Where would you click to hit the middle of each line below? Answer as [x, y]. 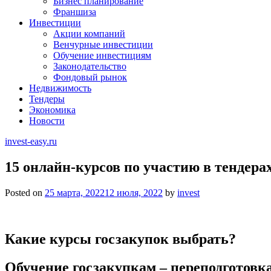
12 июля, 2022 [134, 192]
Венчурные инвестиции [103, 44]
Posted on [25, 192]
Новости [47, 121]
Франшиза [75, 12]
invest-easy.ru [31, 141]
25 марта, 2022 [75, 192]
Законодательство [90, 66]
